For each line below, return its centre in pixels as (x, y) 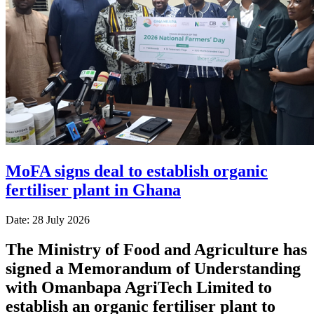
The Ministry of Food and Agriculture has (156, 249)
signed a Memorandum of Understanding (153, 268)
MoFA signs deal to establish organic (137, 171)
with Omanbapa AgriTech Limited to (139, 287)
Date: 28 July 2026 (48, 219)
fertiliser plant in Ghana (93, 190)
